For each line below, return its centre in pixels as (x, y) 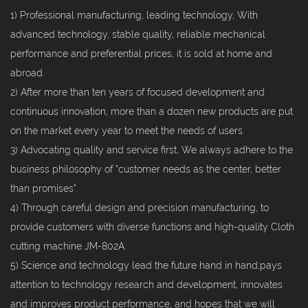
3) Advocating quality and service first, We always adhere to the (152, 150)
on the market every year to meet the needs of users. (127, 131)
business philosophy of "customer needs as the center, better (146, 169)
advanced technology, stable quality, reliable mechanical (138, 35)
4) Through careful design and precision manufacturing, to (140, 208)
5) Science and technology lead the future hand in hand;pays (146, 266)
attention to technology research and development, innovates (146, 285)
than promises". (44, 189)
